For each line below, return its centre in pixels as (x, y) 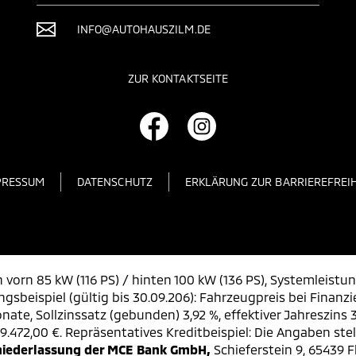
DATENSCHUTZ (115, 182)
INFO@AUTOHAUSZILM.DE (143, 29)
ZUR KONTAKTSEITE (178, 78)
